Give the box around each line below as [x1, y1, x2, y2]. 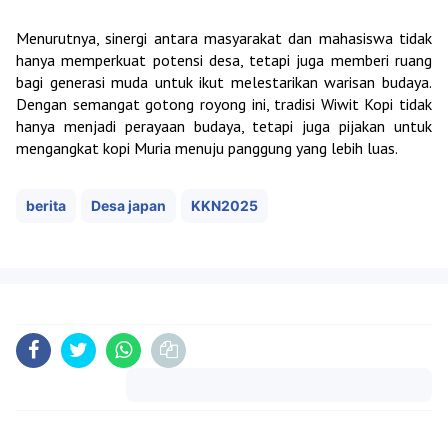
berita [26, 197, 66, 214]
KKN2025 [191, 197, 258, 214]
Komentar [248, 410, 310, 427]
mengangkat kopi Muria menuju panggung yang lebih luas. [16, 138, 398, 158]
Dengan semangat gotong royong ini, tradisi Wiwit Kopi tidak [16, 94, 432, 114]
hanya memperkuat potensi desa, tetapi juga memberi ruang [16, 50, 432, 70]
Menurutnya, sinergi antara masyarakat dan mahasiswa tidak [16, 28, 432, 48]
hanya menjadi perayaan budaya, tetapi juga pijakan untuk [16, 116, 432, 136]
